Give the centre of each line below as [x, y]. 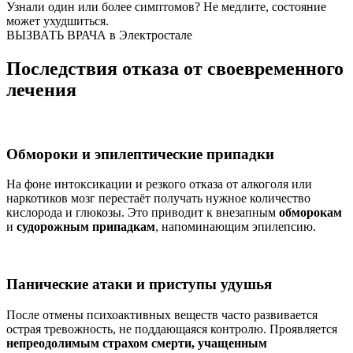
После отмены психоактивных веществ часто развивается [162, 314]
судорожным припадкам [86, 227]
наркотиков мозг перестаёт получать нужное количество [158, 199]
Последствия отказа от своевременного [175, 68]
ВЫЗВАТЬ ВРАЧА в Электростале [99, 35]
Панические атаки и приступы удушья [139, 284]
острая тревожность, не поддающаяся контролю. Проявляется [172, 329]
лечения [41, 89]
